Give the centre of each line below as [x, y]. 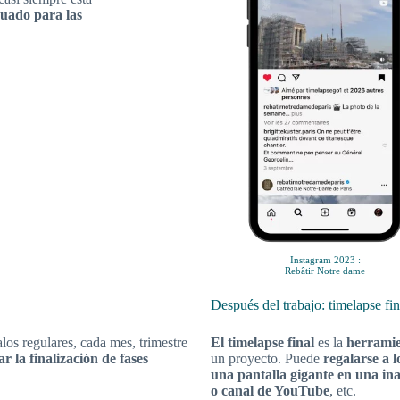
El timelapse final [264, 343]
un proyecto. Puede [267, 359]
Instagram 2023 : [325, 260]
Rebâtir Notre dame [325, 271]
